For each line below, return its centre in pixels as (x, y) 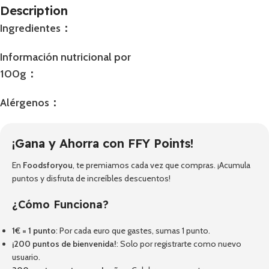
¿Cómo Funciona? (60, 204)
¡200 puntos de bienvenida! (64, 244)
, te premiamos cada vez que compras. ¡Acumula (162, 165)
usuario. (26, 257)
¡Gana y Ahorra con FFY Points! (103, 143)
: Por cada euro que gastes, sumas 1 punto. (133, 231)
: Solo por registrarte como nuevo (179, 244)
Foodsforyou (48, 165)
